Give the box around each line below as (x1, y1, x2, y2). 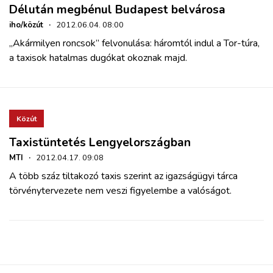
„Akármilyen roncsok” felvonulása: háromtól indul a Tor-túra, (9, 37, 260, 51)
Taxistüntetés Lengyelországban (9, 135, 191, 151)
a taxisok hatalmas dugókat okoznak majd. (9, 51, 187, 65)
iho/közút (9, 19, 43, 31)
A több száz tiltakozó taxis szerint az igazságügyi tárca (9, 169, 238, 183)
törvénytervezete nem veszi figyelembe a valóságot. (9, 184, 232, 198)
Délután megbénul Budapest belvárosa (9, 2, 225, 18)
